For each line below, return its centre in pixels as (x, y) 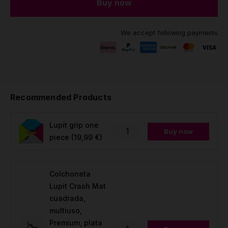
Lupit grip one (74, 125)
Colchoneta (70, 174)
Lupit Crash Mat (78, 186)
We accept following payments (169, 33)
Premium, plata (76, 223)
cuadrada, (67, 198)
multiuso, (66, 210)
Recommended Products (61, 97)
